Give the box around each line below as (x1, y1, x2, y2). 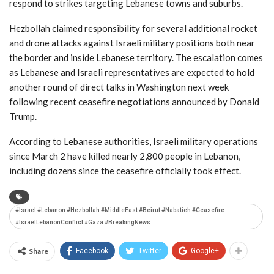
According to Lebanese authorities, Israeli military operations (9, 135, 258, 147)
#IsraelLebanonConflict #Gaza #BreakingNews (15, 218, 150, 226)
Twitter (138, 246, 161, 255)
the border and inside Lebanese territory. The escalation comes (9, 51, 263, 63)
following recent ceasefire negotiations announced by (9, 95, 229, 107)
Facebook (76, 246, 108, 255)
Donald (229, 95, 259, 107)
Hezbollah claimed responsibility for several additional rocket (9, 22, 257, 34)
